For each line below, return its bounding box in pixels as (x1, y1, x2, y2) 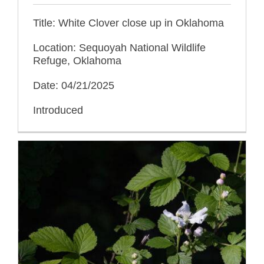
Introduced (33, 104, 83, 117)
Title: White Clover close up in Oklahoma (33, 17, 224, 29)
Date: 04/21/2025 (33, 80, 114, 92)
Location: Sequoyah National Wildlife (33, 42, 206, 54)
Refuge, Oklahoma (33, 55, 121, 67)
